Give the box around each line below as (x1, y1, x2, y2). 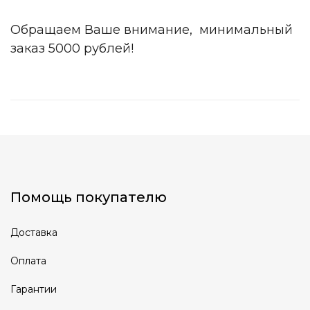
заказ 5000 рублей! (10, 41, 134, 56)
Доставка (10, 226, 57, 239)
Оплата (10, 255, 46, 267)
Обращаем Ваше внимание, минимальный (10, 22, 293, 37)
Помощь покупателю (10, 189, 167, 206)
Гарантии (10, 283, 57, 295)
